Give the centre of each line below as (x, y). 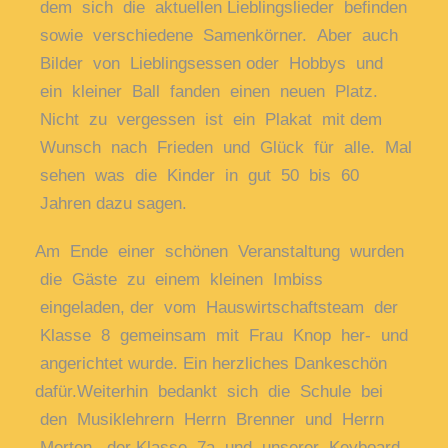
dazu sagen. (141, 204)
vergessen (161, 120)
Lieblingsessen (188, 64)
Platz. (356, 92)
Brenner (270, 420)
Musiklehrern (130, 420)
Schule (330, 392)
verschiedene (148, 36)
